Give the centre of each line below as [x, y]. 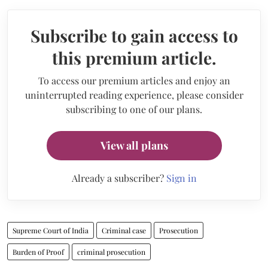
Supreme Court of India [51, 230]
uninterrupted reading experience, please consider [134, 95]
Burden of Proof [38, 252]
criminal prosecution [111, 252]
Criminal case [124, 230]
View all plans [134, 145]
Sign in [181, 178]
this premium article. [134, 57]
